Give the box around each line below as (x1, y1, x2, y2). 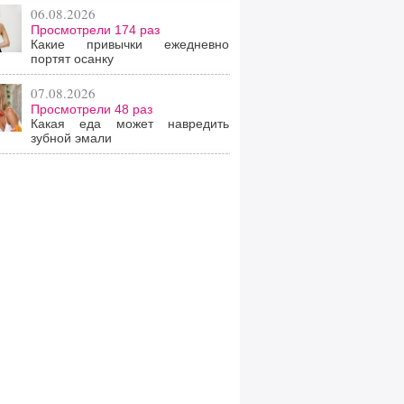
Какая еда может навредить (31, 116, 229, 131)
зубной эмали (31, 131, 112, 145)
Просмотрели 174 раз (31, 23, 160, 37)
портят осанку (31, 51, 114, 66)
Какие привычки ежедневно (31, 37, 229, 51)
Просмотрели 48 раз (31, 102, 152, 116)
